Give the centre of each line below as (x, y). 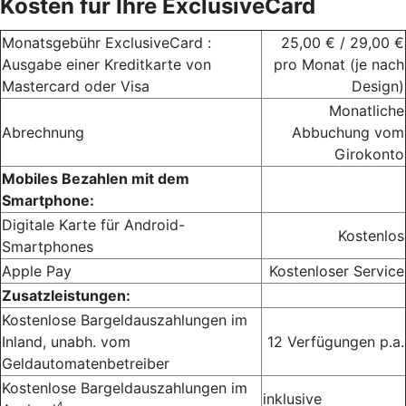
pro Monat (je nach (339, 64)
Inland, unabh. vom (66, 341)
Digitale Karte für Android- (93, 224)
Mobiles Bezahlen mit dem (96, 178)
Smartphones (48, 246)
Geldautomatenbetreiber (86, 363)
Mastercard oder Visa (76, 86)
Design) (378, 86)
